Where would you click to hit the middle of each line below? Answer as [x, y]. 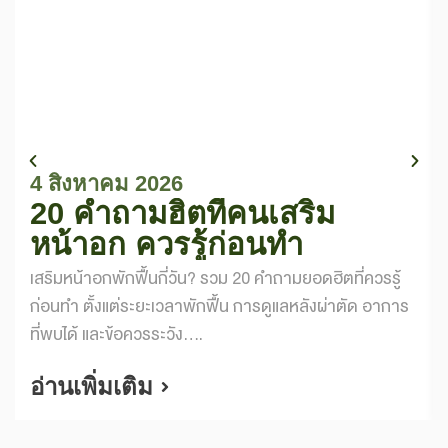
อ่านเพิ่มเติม [91, 386]
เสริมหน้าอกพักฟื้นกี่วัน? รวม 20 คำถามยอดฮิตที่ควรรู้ [215, 278]
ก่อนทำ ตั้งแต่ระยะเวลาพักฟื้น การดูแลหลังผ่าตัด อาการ [219, 306]
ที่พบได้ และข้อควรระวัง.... [116, 334]
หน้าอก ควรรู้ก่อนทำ [166, 244]
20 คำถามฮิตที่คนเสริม [182, 213]
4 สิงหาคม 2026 [106, 183]
